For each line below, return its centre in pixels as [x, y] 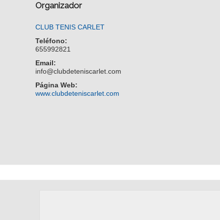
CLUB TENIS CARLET [70, 27]
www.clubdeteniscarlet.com [78, 93]
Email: [46, 63]
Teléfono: [52, 41]
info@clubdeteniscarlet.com [79, 71]
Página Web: [57, 85]
